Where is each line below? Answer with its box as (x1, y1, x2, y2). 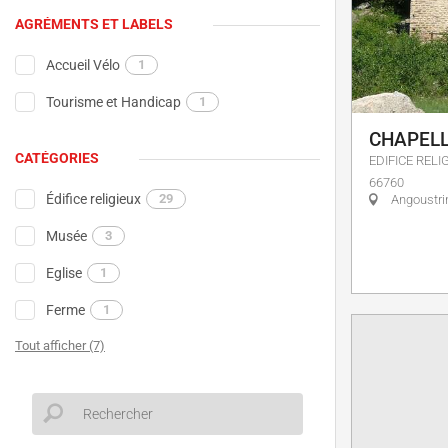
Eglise (46, 264, 83, 281)
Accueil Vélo (46, 56, 121, 73)
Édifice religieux (46, 190, 142, 207)
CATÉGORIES (15, 150, 99, 167)
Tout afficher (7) (15, 337, 105, 353)
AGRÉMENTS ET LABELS (15, 15, 173, 32)
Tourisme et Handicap (46, 93, 182, 110)
